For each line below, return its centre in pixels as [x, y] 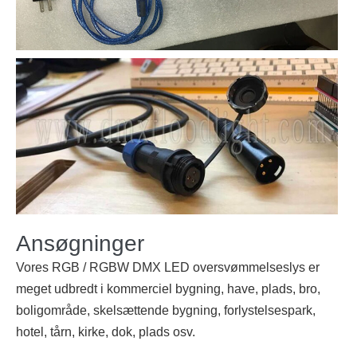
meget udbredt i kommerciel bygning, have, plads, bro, [168, 288]
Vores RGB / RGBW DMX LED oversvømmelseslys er [168, 267]
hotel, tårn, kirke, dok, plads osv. [106, 331]
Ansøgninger [80, 243]
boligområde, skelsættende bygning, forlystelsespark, [166, 310]
